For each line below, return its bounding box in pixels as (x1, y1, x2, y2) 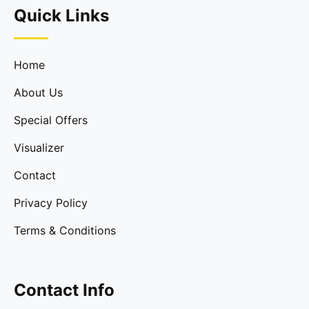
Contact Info (14, 280, 114, 300)
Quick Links (14, 6, 109, 26)
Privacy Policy (14, 196, 88, 210)
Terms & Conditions (14, 223, 116, 237)
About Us (14, 86, 63, 99)
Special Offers (14, 113, 88, 127)
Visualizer (14, 141, 64, 154)
